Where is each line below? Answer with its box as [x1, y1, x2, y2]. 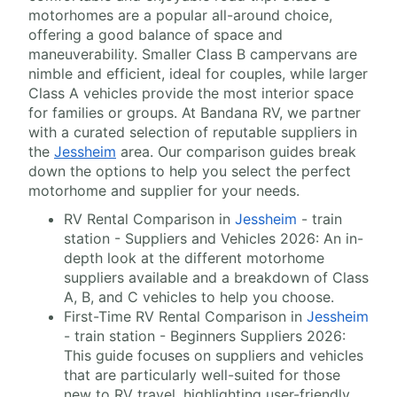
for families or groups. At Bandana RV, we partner [28, 104, 361, 122]
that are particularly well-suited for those [64, 366, 340, 385]
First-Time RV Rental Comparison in [64, 307, 307, 326]
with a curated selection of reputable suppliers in [28, 123, 357, 142]
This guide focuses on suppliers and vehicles [64, 346, 363, 365]
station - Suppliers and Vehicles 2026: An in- [64, 230, 363, 248]
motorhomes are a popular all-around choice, [28, 6, 332, 25]
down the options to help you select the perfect [28, 162, 351, 181]
